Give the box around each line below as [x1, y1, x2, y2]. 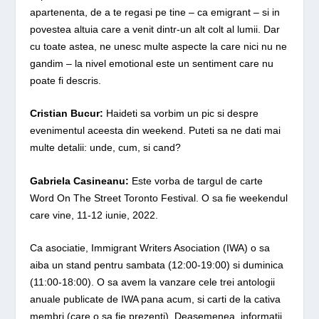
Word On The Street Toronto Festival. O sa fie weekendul [30, 192, 288, 204]
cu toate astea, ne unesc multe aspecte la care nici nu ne [30, 41, 288, 53]
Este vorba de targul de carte [129, 174, 263, 187]
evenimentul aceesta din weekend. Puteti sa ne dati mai [30, 125, 281, 137]
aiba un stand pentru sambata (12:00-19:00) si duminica [30, 259, 284, 271]
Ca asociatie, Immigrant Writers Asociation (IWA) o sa [30, 242, 271, 254]
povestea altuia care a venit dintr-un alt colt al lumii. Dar [30, 23, 281, 36]
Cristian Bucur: [30, 108, 104, 120]
